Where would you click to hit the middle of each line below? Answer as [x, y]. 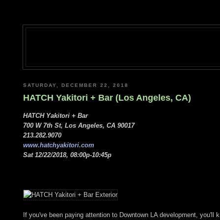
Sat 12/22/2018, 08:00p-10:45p [67, 155]
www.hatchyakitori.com [59, 145]
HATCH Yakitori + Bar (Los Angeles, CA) [107, 98]
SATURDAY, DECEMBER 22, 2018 [76, 85]
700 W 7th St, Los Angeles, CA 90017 [79, 125]
